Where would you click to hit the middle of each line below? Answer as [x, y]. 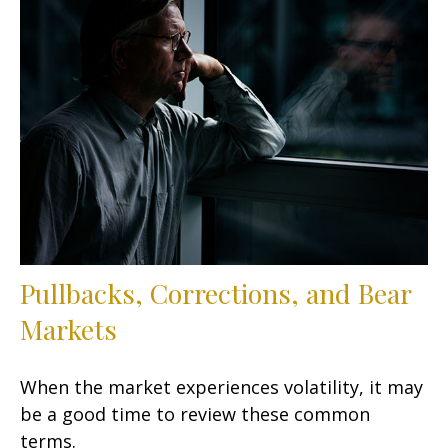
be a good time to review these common [195, 413]
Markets [68, 328]
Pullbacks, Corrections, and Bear [215, 292]
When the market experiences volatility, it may [221, 386]
